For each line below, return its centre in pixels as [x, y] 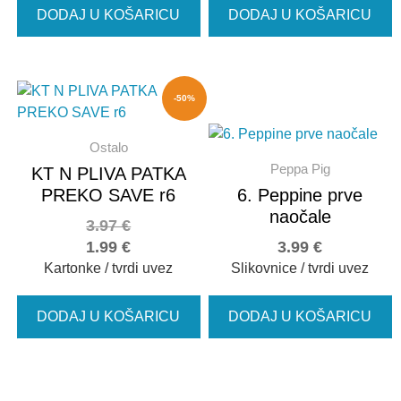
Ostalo [108, 148]
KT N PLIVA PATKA [108, 174]
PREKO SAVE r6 [109, 196]
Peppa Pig [300, 169]
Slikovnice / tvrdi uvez [300, 269]
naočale [300, 217]
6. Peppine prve [300, 196]
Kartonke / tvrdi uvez [109, 269]
